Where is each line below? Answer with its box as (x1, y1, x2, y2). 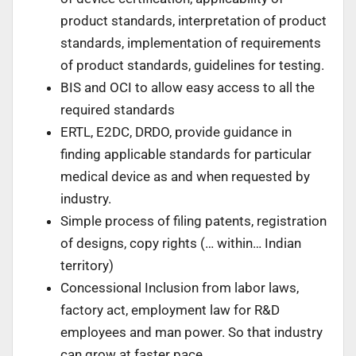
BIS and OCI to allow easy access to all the (60, 79, 315, 95)
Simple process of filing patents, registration (60, 212, 327, 229)
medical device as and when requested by (60, 168, 310, 184)
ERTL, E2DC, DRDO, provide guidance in (60, 123, 292, 140)
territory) (60, 257, 114, 273)
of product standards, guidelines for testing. (60, 56, 324, 73)
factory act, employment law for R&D (60, 301, 280, 318)
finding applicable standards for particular (60, 145, 311, 162)
